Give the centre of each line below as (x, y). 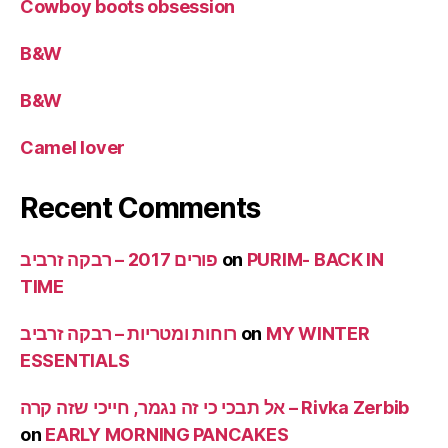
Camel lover (73, 148)
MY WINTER (317, 334)
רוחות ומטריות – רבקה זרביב (128, 334)
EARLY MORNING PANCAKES (167, 435)
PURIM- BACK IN (315, 260)
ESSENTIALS (75, 361)
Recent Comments (140, 208)
